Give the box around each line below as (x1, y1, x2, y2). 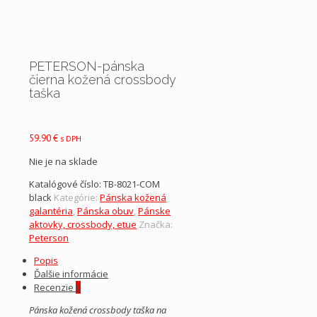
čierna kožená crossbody (29, 71, 176, 87)
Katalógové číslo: (29, 177, 103, 190)
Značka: (139, 217, 173, 231)
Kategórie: (54, 190, 100, 204)
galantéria (29, 204, 73, 217)
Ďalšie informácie (34, 267, 108, 280)
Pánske (138, 204, 171, 217)
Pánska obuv (77, 204, 134, 217)
